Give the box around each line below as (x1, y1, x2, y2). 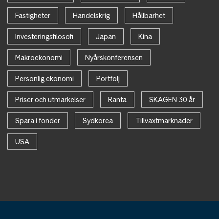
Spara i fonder (15, 116, 60, 126)
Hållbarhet (132, 11, 165, 21)
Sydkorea (83, 116, 113, 126)
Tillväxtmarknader (135, 116, 193, 126)
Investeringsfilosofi (15, 32, 73, 42)
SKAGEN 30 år (149, 95, 195, 105)
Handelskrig (73, 11, 110, 21)
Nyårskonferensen (85, 53, 143, 63)
